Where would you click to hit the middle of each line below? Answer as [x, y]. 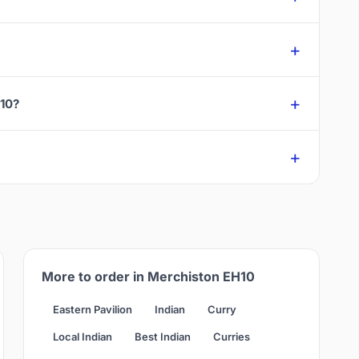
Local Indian [82, 337]
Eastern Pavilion [92, 310]
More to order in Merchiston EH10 [148, 277]
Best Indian [162, 337]
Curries [231, 337]
